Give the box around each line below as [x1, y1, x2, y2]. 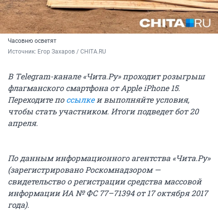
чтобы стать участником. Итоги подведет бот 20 [8, 106, 199, 117]
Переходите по [8, 94, 66, 105]
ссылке [66, 94, 94, 105]
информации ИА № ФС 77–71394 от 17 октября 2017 [8, 188, 208, 199]
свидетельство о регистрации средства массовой [8, 176, 201, 187]
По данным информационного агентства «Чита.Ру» [8, 153, 210, 163]
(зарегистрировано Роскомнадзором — [8, 164, 161, 175]
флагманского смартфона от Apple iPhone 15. [8, 83, 180, 93]
